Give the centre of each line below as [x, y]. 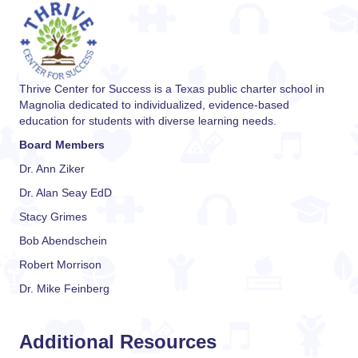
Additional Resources [118, 342]
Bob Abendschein [63, 241]
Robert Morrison [60, 265]
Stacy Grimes [53, 217]
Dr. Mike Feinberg [64, 288]
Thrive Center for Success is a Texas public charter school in [172, 89]
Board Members [62, 145]
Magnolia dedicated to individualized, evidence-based [154, 105]
